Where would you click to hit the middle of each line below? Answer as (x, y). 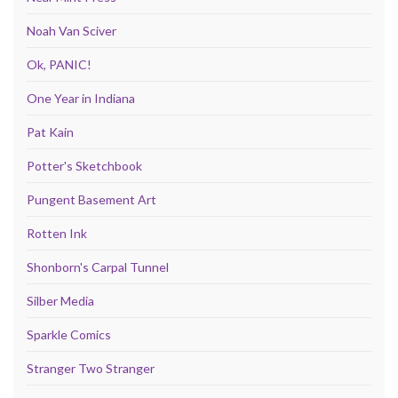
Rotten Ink (57, 233)
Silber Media (60, 300)
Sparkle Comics (69, 334)
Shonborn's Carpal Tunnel (98, 267)
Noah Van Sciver (72, 30)
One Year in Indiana (81, 98)
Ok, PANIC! (59, 64)
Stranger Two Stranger (91, 368)
